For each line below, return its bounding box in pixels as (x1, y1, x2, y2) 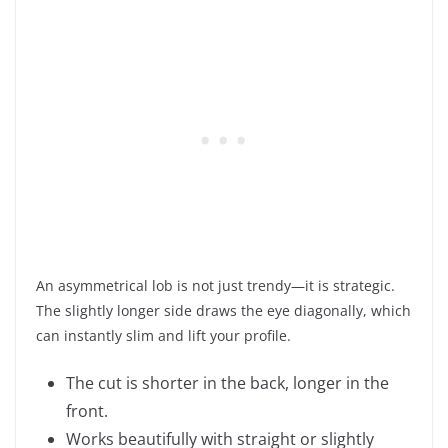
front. (66, 399, 108, 422)
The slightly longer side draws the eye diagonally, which (36, 300, 411, 320)
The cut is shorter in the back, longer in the (66, 371, 389, 394)
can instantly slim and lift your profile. (36, 325, 291, 345)
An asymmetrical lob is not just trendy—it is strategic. (36, 275, 395, 295)
